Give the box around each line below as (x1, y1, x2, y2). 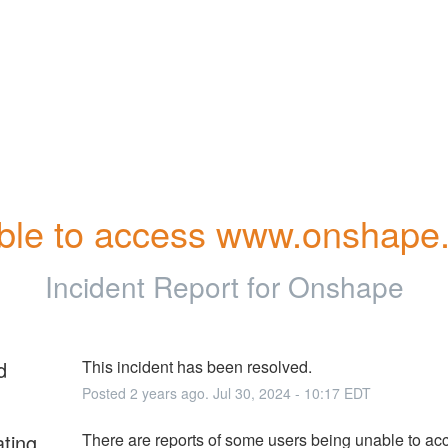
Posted (81, 382, 130, 403)
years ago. (137, 382, 213, 403)
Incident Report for (44, 265, 288, 306)
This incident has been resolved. (81, 354, 312, 378)
